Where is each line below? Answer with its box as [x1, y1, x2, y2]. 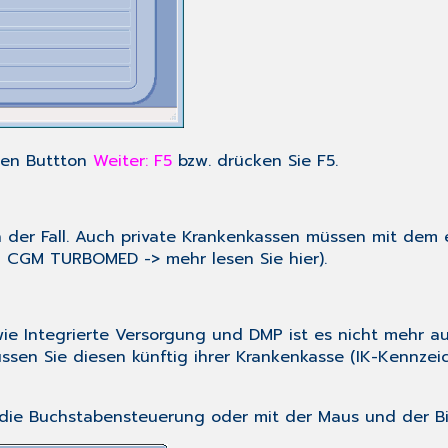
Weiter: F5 [93, 149, 172, 174]
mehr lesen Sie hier [166, 247, 319, 272]
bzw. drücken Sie [172, 149, 317, 174]
